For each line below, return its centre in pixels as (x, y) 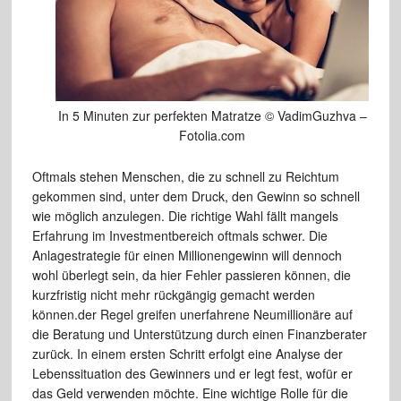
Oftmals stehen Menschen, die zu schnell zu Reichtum (185, 176)
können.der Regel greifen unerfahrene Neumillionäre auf (192, 314)
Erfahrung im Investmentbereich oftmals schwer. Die (179, 235)
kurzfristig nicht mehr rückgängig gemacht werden (173, 294)
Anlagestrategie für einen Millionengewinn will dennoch (187, 255)
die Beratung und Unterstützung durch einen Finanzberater (199, 333)
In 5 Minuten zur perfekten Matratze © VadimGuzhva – (212, 115)
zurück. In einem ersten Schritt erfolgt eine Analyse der (187, 353)
